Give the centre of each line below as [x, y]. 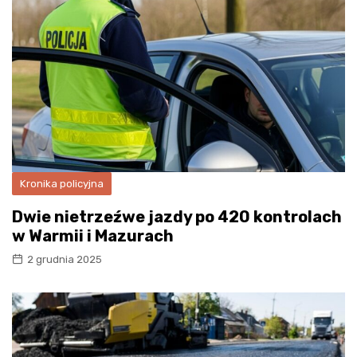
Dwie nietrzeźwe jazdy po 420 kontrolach [177, 216]
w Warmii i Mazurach [93, 235]
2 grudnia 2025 [65, 259]
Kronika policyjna [62, 183]
